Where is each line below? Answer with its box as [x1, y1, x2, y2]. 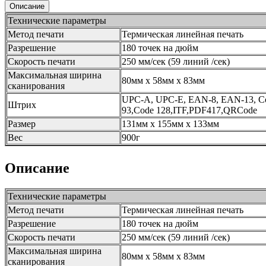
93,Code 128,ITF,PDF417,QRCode [122, 105, 257, 116]
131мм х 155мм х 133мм [122, 119, 219, 129]
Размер [8, 119, 36, 129]
